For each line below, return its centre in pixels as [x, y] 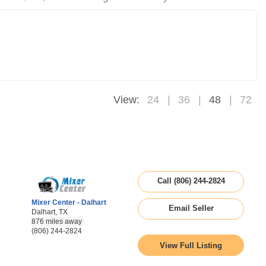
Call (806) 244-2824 [191, 181]
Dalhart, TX [50, 212]
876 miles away [57, 221]
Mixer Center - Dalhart [69, 202]
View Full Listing [191, 245]
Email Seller [191, 208]
